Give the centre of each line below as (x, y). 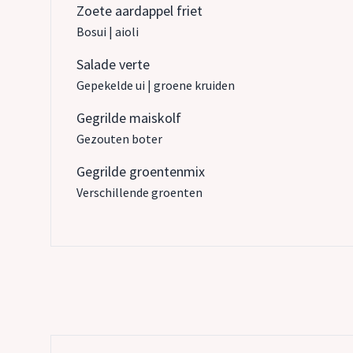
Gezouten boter (119, 139)
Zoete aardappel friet (139, 11)
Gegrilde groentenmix (141, 171)
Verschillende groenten (139, 192)
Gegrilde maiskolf (129, 118)
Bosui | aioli (108, 32)
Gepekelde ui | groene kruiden (156, 85)
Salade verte (113, 64)
